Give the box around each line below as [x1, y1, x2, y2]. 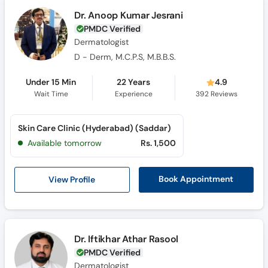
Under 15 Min [26, 77, 77, 87]
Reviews [209, 89, 238, 99]
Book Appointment [159, 174, 234, 185]
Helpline [227, 15, 263, 28]
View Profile [48, 174, 96, 185]
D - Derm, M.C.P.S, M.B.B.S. [74, 51, 176, 62]
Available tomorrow [28, 137, 102, 148]
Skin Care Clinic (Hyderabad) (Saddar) [17, 122, 171, 133]
